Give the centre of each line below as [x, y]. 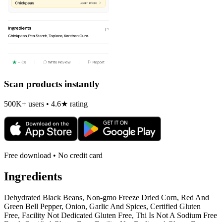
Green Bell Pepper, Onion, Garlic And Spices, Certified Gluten [102, 206]
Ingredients [33, 176]
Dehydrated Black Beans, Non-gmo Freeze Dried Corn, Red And [107, 197]
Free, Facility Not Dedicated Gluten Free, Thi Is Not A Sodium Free [111, 215]
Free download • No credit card [53, 155]
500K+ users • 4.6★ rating [46, 104]
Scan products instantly [52, 84]
